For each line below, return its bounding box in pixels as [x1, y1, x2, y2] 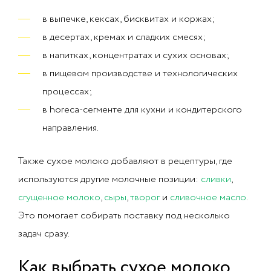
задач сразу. [18, 227, 70, 241]
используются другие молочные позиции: [18, 172, 201, 186]
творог [130, 191, 160, 204]
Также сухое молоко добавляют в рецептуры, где [18, 154, 232, 168]
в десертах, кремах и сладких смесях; [42, 30, 206, 44]
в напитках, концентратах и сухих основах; [42, 48, 229, 62]
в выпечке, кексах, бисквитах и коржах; [42, 12, 215, 26]
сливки [201, 172, 231, 186]
